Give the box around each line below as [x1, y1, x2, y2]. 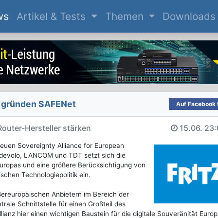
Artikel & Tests [16, 10, 89, 23]
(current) [8, 10, 51, 22]
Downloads [163, 10, 216, 23]
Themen [105, 10, 146, 23]
